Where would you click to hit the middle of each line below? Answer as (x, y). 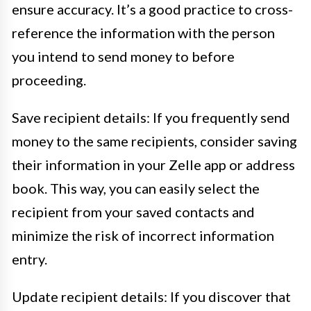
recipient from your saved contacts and (133, 211)
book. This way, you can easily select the (136, 188)
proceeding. (49, 79)
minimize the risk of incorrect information (143, 235)
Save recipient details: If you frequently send (151, 117)
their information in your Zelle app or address (153, 164)
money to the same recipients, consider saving (154, 141)
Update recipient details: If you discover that (151, 296)
